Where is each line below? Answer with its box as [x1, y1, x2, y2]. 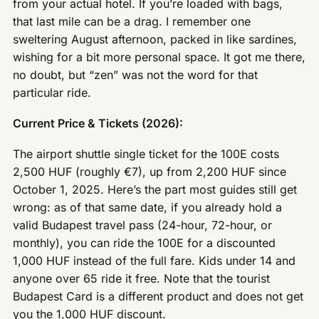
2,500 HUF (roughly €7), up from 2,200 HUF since [13, 164, 287, 179]
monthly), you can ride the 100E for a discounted [13, 235, 276, 250]
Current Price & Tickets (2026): [13, 115, 184, 130]
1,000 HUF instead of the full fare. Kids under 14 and [13, 253, 296, 268]
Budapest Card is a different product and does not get [13, 288, 304, 303]
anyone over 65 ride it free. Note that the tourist [13, 271, 271, 286]
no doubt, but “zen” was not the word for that [13, 68, 258, 83]
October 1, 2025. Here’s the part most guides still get [13, 182, 298, 197]
